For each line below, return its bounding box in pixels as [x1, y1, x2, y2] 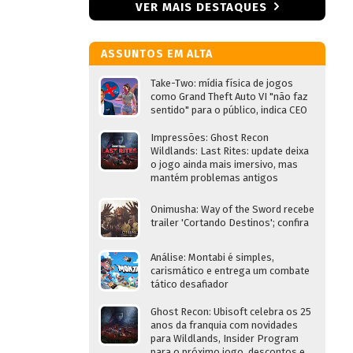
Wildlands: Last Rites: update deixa [150, 145, 309, 157]
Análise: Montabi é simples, [150, 251, 274, 263]
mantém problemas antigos [150, 172, 278, 184]
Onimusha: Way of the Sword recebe [150, 203, 314, 215]
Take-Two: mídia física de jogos [150, 77, 293, 89]
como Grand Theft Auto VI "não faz [150, 91, 308, 102]
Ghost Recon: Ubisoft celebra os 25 [150, 306, 311, 318]
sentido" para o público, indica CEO [150, 104, 307, 116]
